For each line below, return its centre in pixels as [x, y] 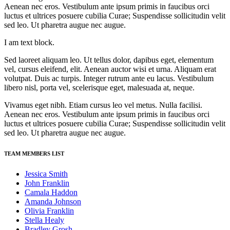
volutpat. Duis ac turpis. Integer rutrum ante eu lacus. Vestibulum [109, 79]
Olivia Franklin [49, 211]
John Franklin [47, 183]
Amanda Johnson [53, 202]
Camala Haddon [51, 193]
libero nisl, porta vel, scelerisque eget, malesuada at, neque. [99, 88]
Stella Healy [44, 220]
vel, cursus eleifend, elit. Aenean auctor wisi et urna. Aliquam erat [110, 69]
